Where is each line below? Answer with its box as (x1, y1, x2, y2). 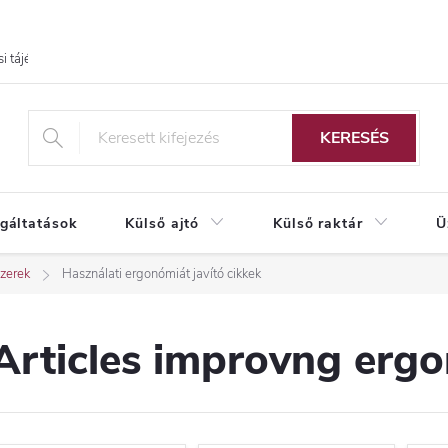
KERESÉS (319, 127, 389, 150)
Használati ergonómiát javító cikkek (62, 265, 261, 284)
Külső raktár (273, 214, 363, 234)
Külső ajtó (125, 214, 200, 234)
